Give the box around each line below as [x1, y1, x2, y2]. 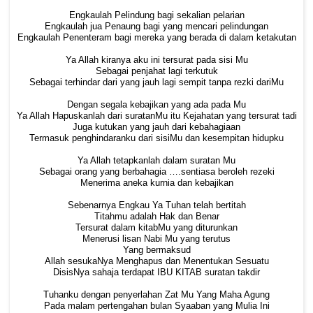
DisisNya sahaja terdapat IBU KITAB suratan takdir [53, 267, 260, 277]
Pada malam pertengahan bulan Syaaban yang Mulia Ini [43, 300, 270, 311]
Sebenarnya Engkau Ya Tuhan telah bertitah [67, 200, 246, 210]
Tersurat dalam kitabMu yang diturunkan [75, 222, 238, 233]
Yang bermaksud [122, 245, 191, 255]
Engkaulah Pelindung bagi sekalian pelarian [68, 10, 245, 20]
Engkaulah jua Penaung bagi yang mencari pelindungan [45, 21, 268, 31]
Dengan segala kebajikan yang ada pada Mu [67, 99, 246, 110]
